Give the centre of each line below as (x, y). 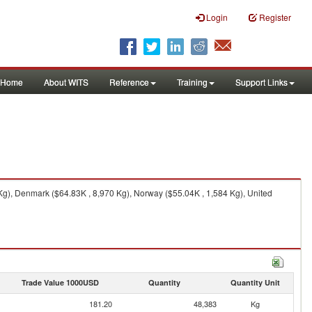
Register (275, 17)
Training (192, 82)
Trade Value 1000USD (60, 282)
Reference (129, 82)
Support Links (262, 82)
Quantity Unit (255, 282)
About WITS (66, 82)
